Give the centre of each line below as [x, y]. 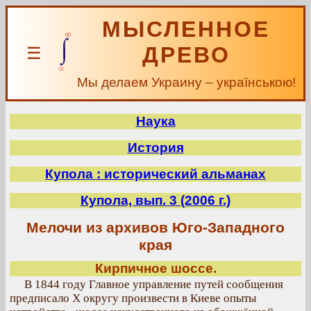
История [155, 148]
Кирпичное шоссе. [155, 268]
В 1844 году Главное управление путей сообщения [154, 284]
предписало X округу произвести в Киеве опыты [133, 298]
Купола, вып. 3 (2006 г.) [155, 200]
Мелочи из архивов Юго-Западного [155, 228]
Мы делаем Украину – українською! [186, 82]
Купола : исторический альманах [155, 174]
